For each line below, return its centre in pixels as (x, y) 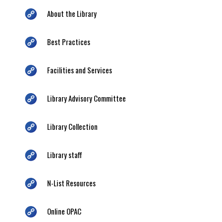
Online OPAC (64, 211)
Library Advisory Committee (86, 98)
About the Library (72, 13)
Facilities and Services (80, 70)
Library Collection (72, 126)
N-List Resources (71, 183)
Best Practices (69, 41)
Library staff (65, 154)
